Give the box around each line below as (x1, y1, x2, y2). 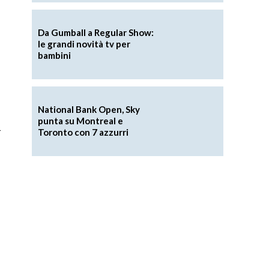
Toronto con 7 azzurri (37, 127, 128, 138)
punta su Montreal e (37, 115, 123, 127)
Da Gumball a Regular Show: (37, 27, 154, 38)
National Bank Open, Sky (37, 104, 140, 115)
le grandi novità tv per (37, 38, 130, 50)
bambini (37, 50, 71, 61)
